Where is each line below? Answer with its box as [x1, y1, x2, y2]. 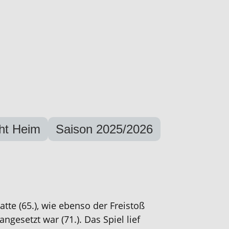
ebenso [59, 199, 93, 212]
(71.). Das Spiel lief [61, 213, 140, 225]
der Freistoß [93, 199, 145, 212]
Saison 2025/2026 [55, 122, 153, 136]
